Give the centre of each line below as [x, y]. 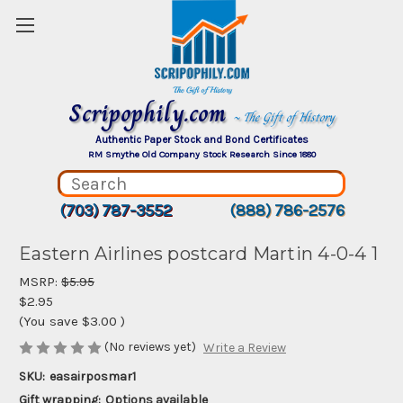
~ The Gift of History [284, 117]
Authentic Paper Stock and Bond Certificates [201, 139]
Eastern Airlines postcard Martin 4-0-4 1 [198, 254]
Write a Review [244, 348]
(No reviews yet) [150, 347]
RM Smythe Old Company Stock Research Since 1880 [201, 154]
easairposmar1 [92, 377]
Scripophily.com [151, 113]
